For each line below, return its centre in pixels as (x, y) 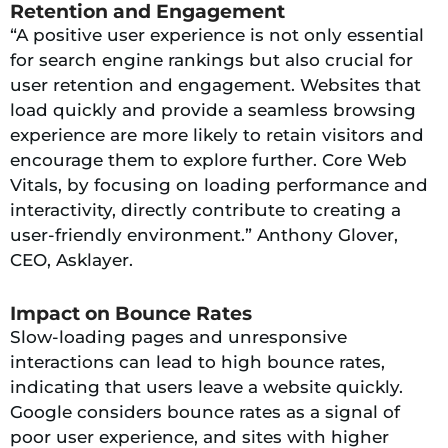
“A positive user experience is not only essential (217, 34)
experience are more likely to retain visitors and (217, 134)
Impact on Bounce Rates (131, 313)
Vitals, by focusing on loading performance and (219, 184)
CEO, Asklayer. (71, 259)
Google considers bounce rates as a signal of (205, 411)
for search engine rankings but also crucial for (211, 59)
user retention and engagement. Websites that (215, 84)
